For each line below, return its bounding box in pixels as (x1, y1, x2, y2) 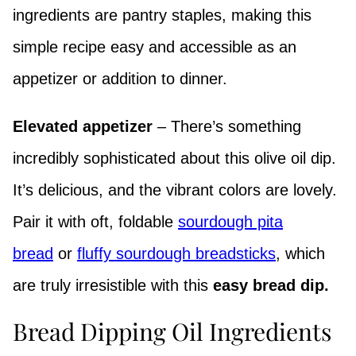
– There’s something (153, 117, 301, 135)
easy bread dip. (213, 276, 329, 294)
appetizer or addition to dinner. (13, 69, 227, 87)
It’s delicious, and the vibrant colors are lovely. (13, 180, 337, 199)
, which (276, 244, 325, 262)
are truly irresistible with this (13, 276, 213, 294)
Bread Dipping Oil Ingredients (13, 315, 331, 347)
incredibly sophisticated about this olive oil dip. (13, 149, 336, 167)
